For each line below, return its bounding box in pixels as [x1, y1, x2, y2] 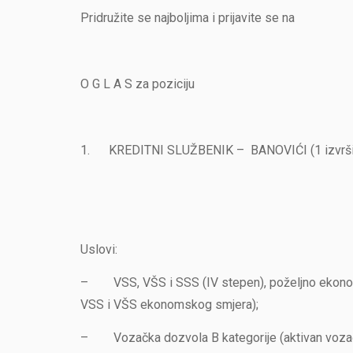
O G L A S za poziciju [80, 76, 195, 91]
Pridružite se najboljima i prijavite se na [80, 10, 295, 25]
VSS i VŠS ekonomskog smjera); [80, 297, 258, 312]
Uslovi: [80, 242, 117, 257]
